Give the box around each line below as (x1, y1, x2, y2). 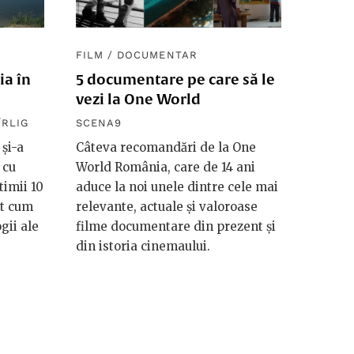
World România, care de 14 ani (76, 159, 255, 175)
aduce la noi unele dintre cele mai (76, 179, 278, 194)
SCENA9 (76, 116, 122, 129)
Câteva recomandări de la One (76, 139, 256, 155)
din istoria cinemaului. (76, 238, 210, 254)
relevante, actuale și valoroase (76, 198, 258, 214)
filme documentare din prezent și (76, 218, 276, 234)
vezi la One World (76, 90, 201, 107)
